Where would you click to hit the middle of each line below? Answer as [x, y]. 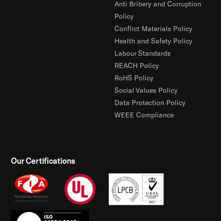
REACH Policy [137, 66]
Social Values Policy [146, 90]
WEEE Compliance [144, 115]
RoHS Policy [134, 78]
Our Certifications [43, 161]
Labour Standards [143, 53]
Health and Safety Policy [154, 41]
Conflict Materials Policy [154, 29]
